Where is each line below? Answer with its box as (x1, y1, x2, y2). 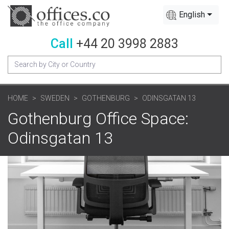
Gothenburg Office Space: (8, 108, 189, 128)
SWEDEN (40, 94, 70, 102)
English (179, 10, 205, 19)
